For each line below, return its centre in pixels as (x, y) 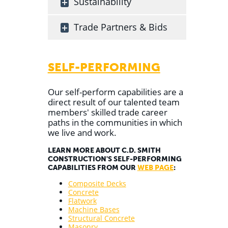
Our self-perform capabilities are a (115, 92)
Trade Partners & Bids (120, 27)
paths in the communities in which (115, 122)
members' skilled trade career (107, 112)
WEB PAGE (155, 168)
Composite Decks (97, 184)
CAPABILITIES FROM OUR (92, 168)
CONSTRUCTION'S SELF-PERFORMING (115, 159)
